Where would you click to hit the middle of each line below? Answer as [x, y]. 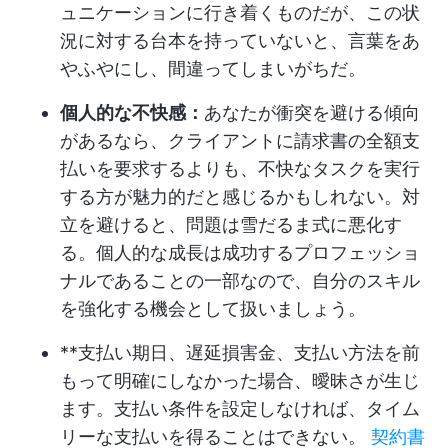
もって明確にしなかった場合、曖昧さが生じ [240, 380]
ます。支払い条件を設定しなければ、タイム [240, 408]
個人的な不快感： [132, 112]
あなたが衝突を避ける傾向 [312, 112]
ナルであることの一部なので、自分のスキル [240, 280]
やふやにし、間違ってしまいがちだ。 [213, 68]
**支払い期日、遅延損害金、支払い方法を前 [240, 352]
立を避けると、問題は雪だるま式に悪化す [231, 224]
